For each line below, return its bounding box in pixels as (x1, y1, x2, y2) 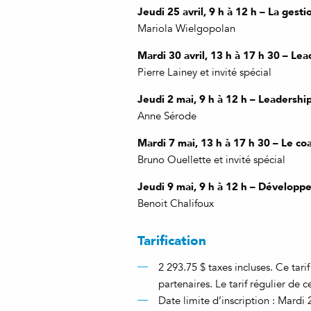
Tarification (137, 229, 206, 251)
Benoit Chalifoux (137, 197, 214, 210)
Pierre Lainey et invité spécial (137, 66, 271, 78)
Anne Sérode (137, 110, 196, 122)
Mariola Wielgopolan (137, 22, 235, 35)
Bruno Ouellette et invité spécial (137, 153, 285, 166)
